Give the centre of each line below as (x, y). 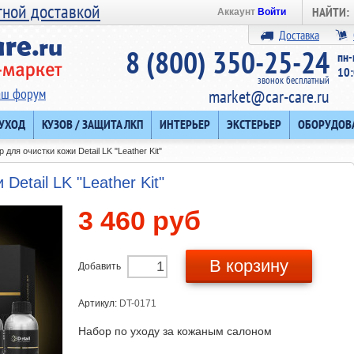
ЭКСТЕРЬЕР (254, 124)
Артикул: (99, 303)
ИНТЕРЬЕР (185, 124)
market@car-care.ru (269, 96)
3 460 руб (139, 220)
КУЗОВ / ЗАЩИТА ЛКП (92, 124)
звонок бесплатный (294, 80)
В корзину (249, 266)
